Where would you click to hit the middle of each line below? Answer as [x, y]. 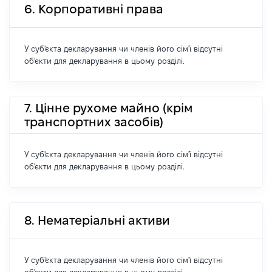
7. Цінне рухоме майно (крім [108, 108]
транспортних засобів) [94, 122]
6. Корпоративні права [94, 9]
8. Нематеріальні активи [97, 220]
